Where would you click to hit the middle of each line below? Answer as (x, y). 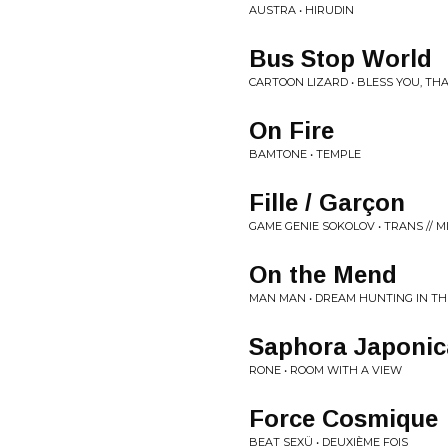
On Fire (291, 130)
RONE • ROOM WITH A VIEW (325, 370)
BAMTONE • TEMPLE (305, 154)
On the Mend (323, 274)
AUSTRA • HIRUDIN (301, 10)
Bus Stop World (340, 58)
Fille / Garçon (327, 202)
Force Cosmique (343, 418)
